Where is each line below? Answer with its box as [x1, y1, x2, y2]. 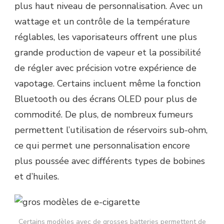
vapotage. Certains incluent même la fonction [14, 77, 200, 90]
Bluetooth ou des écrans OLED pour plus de [14, 93, 197, 105]
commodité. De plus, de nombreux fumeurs [14, 108, 193, 121]
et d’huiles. [14, 170, 59, 183]
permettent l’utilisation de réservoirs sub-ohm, [14, 124, 207, 136]
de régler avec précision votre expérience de [14, 62, 196, 74]
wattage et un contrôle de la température [14, 15, 190, 28]
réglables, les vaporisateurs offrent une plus [14, 31, 197, 43]
